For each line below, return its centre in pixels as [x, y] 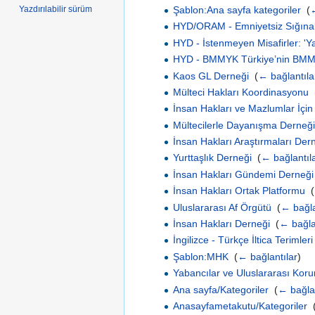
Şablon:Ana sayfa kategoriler [237, 9]
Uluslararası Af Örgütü [222, 207]
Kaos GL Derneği [211, 76]
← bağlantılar [267, 256]
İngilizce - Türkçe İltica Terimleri [243, 240]
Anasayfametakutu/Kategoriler [240, 306]
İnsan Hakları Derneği [221, 224]
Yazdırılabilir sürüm [56, 9]
